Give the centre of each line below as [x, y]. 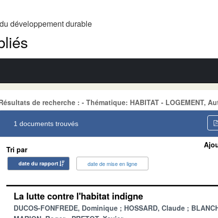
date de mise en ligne [112, 163]
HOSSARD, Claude [154, 208]
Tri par [17, 149]
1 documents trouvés [46, 123]
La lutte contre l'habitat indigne [78, 196]
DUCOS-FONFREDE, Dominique [66, 208]
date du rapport [38, 163]
